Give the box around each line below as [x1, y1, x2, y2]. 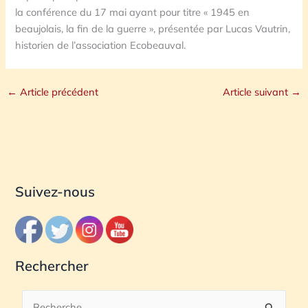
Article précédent [16, 85, 98, 98]
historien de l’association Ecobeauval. [15, 38, 186, 52]
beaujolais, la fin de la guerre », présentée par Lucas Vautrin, [15, 21, 291, 35]
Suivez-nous [15, 182, 96, 200]
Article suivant [223, 85, 291, 98]
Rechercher [15, 257, 89, 275]
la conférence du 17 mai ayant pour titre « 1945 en [15, 5, 250, 19]
